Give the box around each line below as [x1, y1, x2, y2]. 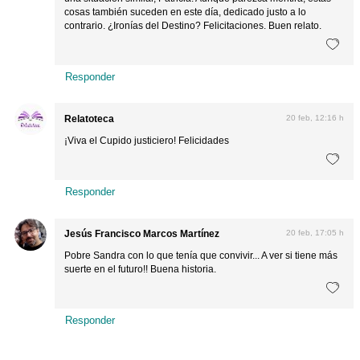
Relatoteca [64, 112, 115, 125]
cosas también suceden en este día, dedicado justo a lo [64, 6, 307, 18]
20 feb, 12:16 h [285, 112, 344, 122]
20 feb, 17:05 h [285, 227, 344, 237]
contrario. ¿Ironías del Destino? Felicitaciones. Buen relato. [64, 19, 322, 31]
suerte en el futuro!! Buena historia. [64, 264, 217, 276]
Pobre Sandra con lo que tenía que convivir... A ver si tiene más [64, 250, 338, 262]
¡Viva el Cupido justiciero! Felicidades [64, 134, 230, 146]
